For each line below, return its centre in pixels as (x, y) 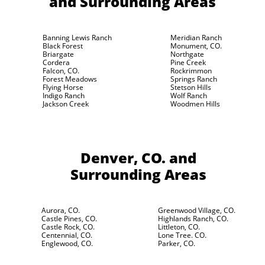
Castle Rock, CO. (68, 227)
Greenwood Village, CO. (196, 210)
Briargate (58, 54)
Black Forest (63, 46)
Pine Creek (188, 62)
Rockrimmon (191, 71)
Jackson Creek (66, 104)
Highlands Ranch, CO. (193, 219)
